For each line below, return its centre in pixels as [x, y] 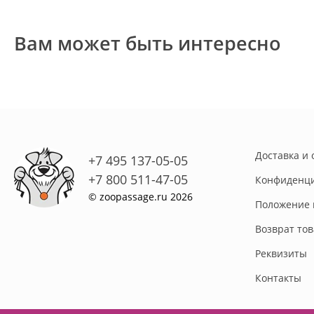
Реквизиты [281, 254]
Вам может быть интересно [148, 43]
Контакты [278, 278]
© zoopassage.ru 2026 [141, 196]
